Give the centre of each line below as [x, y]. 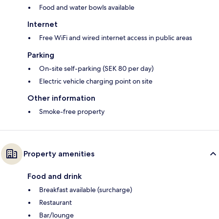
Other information [61, 98]
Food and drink [55, 176]
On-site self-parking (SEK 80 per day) [96, 69]
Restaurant [55, 203]
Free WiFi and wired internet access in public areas [116, 38]
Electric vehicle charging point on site [96, 81]
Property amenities [59, 154]
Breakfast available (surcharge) [86, 190]
